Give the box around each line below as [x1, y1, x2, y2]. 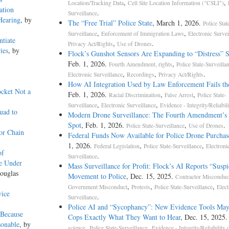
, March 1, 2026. [152, 18, 203, 28]
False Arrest [164, 91, 193, 99]
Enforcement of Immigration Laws [101, 30, 184, 38]
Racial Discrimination [108, 91, 161, 99]
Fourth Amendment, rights [108, 60, 172, 68]
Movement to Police [67, 171, 126, 181]
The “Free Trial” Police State [67, 18, 152, 28]
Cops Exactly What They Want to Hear [67, 212, 180, 222]
